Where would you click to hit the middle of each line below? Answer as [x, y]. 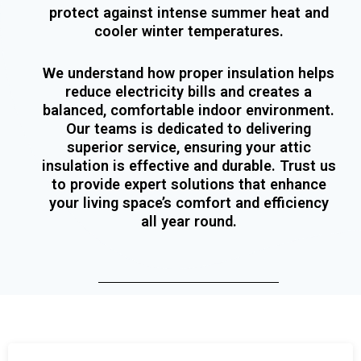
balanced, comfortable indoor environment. [189, 110]
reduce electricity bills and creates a [189, 92]
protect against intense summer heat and [189, 12]
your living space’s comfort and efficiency [189, 203]
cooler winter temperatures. [189, 31]
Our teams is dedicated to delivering [189, 129]
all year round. [189, 222]
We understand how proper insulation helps [189, 73]
